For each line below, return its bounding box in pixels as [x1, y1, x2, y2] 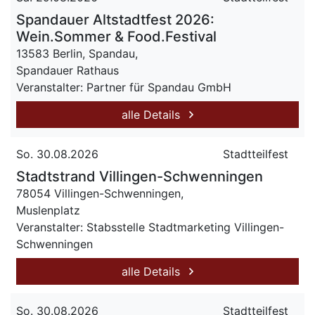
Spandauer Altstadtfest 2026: [16, 11, 214, 28]
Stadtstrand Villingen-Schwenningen [16, 168, 263, 185]
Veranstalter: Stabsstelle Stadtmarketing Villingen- [16, 220, 284, 234]
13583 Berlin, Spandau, [16, 46, 138, 60]
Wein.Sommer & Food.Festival [16, 28, 217, 45]
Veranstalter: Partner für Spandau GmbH [16, 80, 231, 94]
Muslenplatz [16, 203, 80, 217]
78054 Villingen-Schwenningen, [16, 186, 184, 200]
